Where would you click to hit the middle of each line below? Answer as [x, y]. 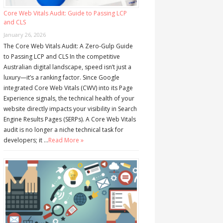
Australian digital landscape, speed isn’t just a [67, 67]
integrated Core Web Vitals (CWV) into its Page [68, 88]
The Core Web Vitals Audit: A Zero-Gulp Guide [68, 46]
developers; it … [26, 140]
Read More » [66, 140]
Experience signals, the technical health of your [69, 99]
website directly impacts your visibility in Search [70, 109]
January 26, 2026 [24, 35]
